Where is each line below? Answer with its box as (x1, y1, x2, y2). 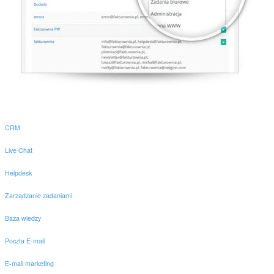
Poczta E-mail (5, 236, 45, 245)
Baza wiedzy (5, 213, 41, 223)
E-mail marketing (5, 259, 54, 268)
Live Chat (5, 146, 32, 155)
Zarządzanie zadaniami (5, 191, 72, 200)
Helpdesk (5, 168, 32, 177)
